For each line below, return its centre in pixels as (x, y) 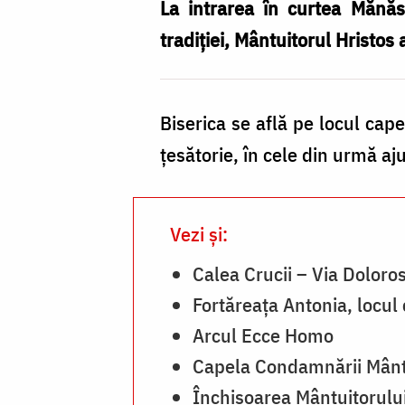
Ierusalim (76, 38)
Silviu (59, 165)
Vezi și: (199, 233)
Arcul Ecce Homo (263, 334)
